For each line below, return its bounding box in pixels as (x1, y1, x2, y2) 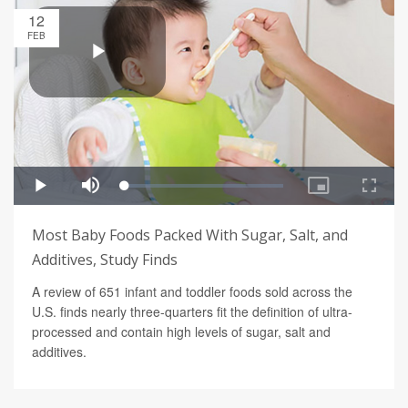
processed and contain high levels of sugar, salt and (32, 322, 331, 342)
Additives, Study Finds (32, 250, 178, 270)
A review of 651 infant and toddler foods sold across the (32, 282, 352, 301)
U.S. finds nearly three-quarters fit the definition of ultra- (32, 302, 352, 321)
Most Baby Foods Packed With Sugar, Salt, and (32, 225, 348, 246)
